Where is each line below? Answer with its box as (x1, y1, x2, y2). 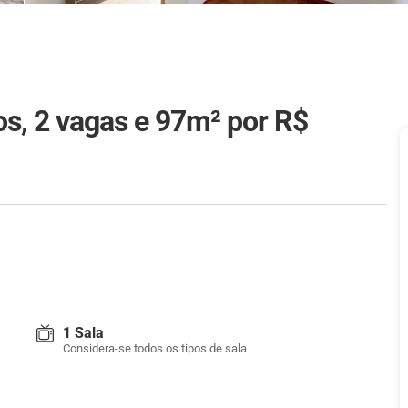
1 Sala (63, 324, 104, 342)
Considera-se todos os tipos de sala (63, 342, 247, 355)
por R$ (227, 104, 308, 138)
